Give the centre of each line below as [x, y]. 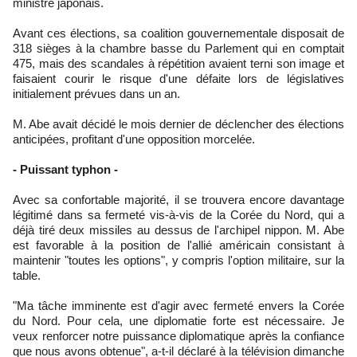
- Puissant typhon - [65, 169]
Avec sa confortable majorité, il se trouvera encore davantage [178, 199]
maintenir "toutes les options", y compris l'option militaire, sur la [178, 260]
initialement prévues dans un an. [96, 93]
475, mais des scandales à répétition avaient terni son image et [178, 63]
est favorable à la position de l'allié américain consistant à [178, 245]
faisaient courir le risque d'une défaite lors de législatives [178, 78]
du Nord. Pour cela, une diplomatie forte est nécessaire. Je [178, 320]
